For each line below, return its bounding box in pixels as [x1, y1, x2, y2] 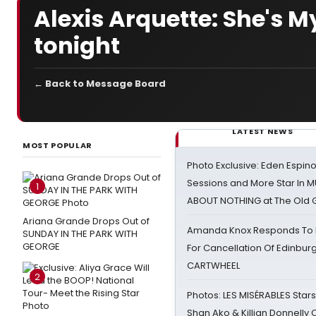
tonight [34, 30, 120, 61]
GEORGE [23, 240, 60, 253]
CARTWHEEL [187, 259, 240, 272]
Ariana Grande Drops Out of [23, 214, 150, 228]
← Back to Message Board [34, 77, 166, 90]
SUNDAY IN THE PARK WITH [23, 227, 138, 241]
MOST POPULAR [23, 140, 92, 151]
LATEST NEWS [232, 126, 293, 137]
